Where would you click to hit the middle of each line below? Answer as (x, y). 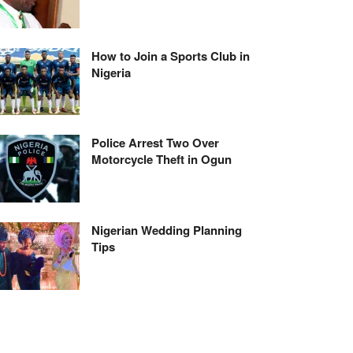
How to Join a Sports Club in (171, 56)
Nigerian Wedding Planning (167, 230)
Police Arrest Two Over (155, 143)
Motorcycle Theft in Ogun (162, 160)
